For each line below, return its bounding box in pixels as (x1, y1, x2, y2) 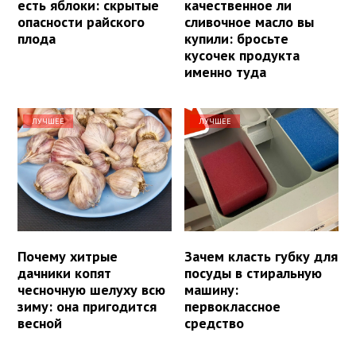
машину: (184, 280, 239, 299)
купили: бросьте (184, 29, 289, 48)
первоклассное (184, 296, 281, 315)
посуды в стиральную (184, 263, 323, 282)
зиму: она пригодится (17, 296, 157, 315)
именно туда (184, 62, 267, 81)
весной (17, 313, 62, 332)
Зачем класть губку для (184, 246, 339, 265)
